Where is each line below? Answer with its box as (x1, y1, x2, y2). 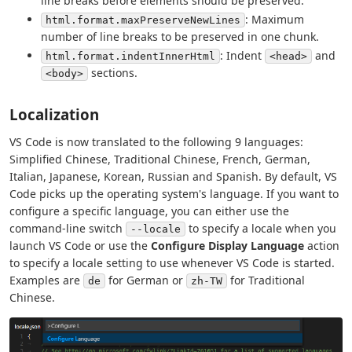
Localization (9, 104, 99, 124)
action (304, 237, 339, 253)
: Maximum (245, 12, 304, 27)
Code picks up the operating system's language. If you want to (9, 185, 339, 201)
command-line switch (9, 220, 126, 236)
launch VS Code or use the (9, 237, 151, 253)
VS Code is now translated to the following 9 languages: (9, 134, 303, 149)
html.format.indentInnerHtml (46, 49, 215, 62)
